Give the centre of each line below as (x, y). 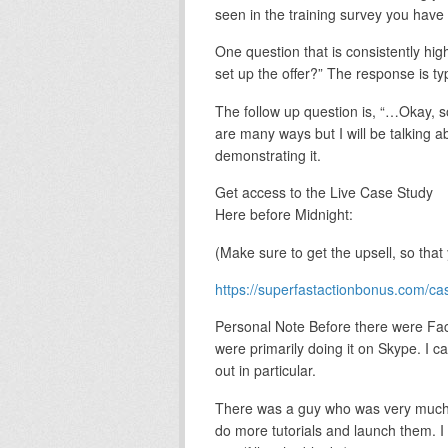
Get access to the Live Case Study (323, 192)
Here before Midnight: (283, 214)
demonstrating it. (267, 154)
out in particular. (265, 370)
